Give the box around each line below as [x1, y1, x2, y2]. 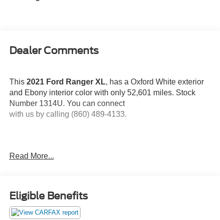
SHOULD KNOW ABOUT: [9, 185, 102, 194]
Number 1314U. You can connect [9, 99, 125, 108]
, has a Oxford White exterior [105, 77, 204, 86]
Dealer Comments [9, 44, 99, 56]
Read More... [9, 151, 54, 160]
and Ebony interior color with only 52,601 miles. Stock [9, 88, 195, 97]
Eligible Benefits [9, 190, 88, 202]
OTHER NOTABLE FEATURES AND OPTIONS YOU [9, 174, 198, 183]
